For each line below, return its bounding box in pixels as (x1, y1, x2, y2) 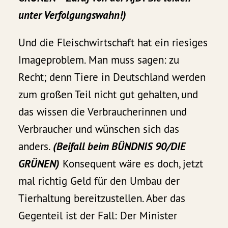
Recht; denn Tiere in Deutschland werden (18, 70, 206, 84)
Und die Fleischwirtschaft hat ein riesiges (18, 36, 208, 50)
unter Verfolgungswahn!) (18, 8, 127, 22)
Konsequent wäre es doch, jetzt (60, 157, 204, 171)
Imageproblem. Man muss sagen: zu (18, 53, 180, 67)
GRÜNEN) (18, 157, 60, 171)
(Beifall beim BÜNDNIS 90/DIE (53, 139, 186, 154)
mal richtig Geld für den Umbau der (18, 174, 180, 188)
